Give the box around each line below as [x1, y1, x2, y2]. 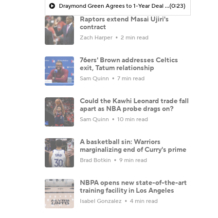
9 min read [118, 156, 147, 164]
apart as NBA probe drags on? [80, 104, 174, 113]
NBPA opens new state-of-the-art [80, 178, 187, 187]
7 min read [116, 74, 145, 82]
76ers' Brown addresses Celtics [80, 55, 178, 65]
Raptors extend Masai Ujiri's [80, 15, 169, 24]
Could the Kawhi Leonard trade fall [80, 96, 189, 106]
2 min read [119, 34, 148, 41]
